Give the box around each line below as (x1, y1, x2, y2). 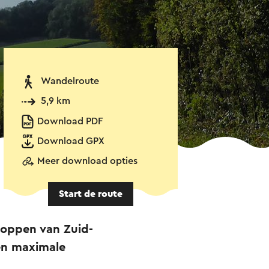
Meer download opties (37, 156, 138, 166)
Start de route (59, 189, 122, 199)
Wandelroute (41, 76, 99, 86)
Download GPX (37, 136, 104, 147)
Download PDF (37, 116, 103, 127)
